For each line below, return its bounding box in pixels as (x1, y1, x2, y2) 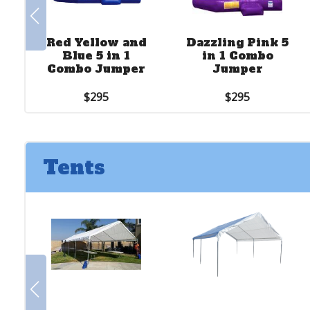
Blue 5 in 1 (62, 48, 131, 63)
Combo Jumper (47, 61, 146, 76)
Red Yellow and (46, 35, 147, 50)
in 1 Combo (201, 48, 273, 63)
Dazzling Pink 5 (186, 35, 289, 50)
